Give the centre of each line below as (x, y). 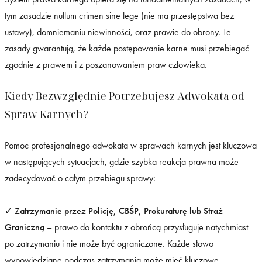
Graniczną (25, 227)
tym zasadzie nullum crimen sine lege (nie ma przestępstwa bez (119, 16)
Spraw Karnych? (46, 114)
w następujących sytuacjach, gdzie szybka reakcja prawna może (122, 162)
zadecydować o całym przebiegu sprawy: (80, 178)
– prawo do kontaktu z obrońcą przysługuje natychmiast (146, 227)
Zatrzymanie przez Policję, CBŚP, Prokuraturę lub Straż (119, 211)
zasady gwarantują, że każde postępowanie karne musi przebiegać (127, 49)
